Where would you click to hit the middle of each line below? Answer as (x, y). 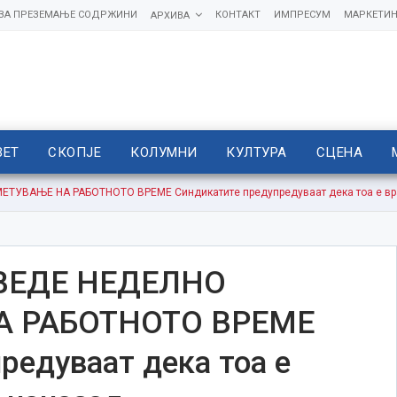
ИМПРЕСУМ (302, 15)
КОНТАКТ (237, 15)
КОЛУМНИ (164, 152)
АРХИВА (170, 16)
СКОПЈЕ (75, 152)
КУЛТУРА (257, 152)
